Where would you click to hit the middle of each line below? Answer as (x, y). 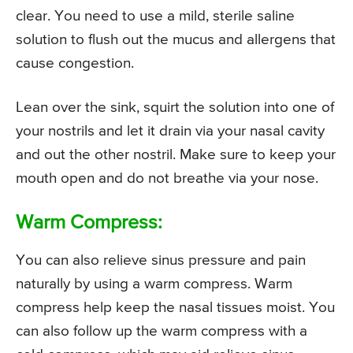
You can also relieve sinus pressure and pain (161, 261)
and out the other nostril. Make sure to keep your (176, 155)
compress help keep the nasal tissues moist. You (175, 308)
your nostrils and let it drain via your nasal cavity (170, 132)
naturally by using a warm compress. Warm (154, 284)
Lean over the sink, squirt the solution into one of (175, 108)
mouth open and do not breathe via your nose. (167, 179)
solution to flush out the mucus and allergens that (176, 40)
